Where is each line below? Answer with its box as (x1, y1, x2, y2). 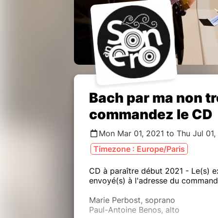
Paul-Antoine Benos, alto (89, 204, 180, 215)
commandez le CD (89, 106, 213, 123)
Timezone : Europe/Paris (93, 144, 185, 154)
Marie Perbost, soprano (89, 195, 175, 205)
